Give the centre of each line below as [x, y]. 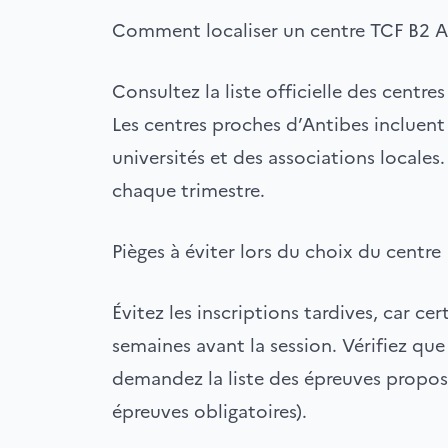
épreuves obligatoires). [209, 411]
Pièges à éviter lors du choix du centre [276, 251]
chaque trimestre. [188, 190]
